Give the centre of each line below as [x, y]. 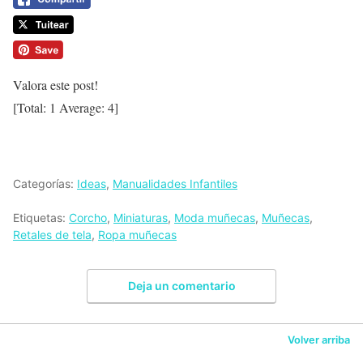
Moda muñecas [215, 218]
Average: [82, 108]
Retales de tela [52, 235]
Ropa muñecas [137, 235]
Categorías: [45, 184]
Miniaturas [141, 218]
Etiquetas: [41, 218]
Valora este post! [56, 85]
